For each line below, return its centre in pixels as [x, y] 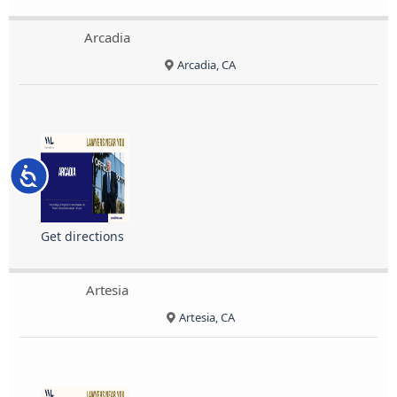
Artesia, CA [206, 318]
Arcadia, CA [207, 65]
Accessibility [73, 173]
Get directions [82, 237]
